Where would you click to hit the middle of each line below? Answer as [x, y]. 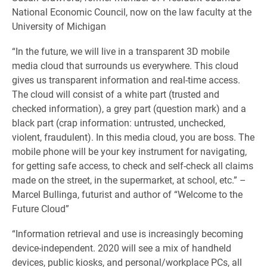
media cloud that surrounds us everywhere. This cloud [125, 65]
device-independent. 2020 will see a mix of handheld [122, 248]
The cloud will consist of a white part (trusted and [116, 94]
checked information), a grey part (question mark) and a [129, 108]
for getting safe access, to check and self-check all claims [133, 165]
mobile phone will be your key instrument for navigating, [129, 151]
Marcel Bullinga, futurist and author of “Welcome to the [127, 194]
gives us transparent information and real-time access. [126, 80]
